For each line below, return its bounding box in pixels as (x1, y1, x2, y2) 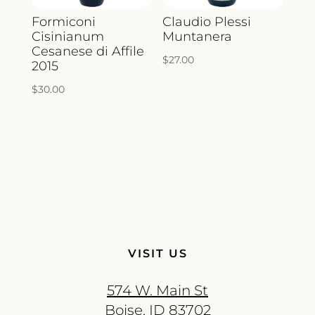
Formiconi (31, 14, 96, 30)
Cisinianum (31, 29, 104, 45)
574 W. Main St (107, 282, 208, 300)
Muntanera (162, 29, 233, 45)
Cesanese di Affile (31, 44, 144, 60)
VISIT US (127, 247, 188, 261)
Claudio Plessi (162, 14, 252, 30)
